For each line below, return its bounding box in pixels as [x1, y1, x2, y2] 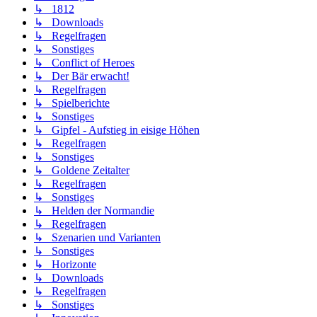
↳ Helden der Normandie [34, 204, 154, 217]
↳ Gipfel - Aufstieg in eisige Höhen [34, 124, 200, 137]
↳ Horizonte [34, 258, 96, 271]
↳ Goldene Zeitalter [34, 164, 129, 177]
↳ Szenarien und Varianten [34, 231, 161, 244]
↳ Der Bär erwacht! [34, 70, 129, 83]
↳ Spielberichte [34, 97, 110, 110]
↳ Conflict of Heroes [34, 57, 134, 69]
